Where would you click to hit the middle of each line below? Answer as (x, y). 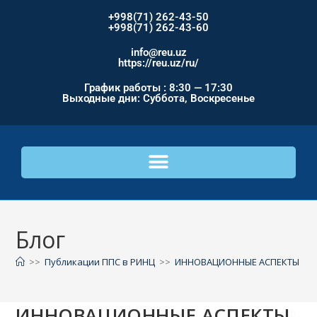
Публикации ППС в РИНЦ (100, 261)
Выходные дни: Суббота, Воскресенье (158, 98)
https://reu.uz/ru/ (158, 63)
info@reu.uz (158, 52)
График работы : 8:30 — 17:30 (158, 87)
